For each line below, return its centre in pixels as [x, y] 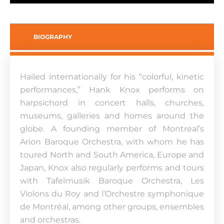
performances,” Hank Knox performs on [112, 90]
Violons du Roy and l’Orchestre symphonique [112, 194]
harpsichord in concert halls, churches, [112, 103]
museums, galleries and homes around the [112, 116]
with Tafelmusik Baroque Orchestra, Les [112, 181]
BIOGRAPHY [53, 37]
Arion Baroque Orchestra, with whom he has [112, 142]
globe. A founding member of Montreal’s [112, 129]
